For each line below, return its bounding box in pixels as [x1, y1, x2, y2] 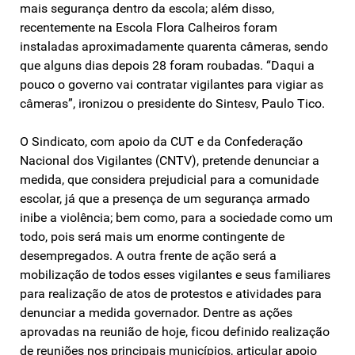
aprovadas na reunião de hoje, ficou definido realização [20, 323, 330, 339]
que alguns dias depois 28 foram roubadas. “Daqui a [20, 57, 315, 73]
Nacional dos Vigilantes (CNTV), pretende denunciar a [20, 152, 319, 168]
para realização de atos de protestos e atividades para [20, 285, 322, 301]
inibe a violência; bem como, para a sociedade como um [20, 209, 333, 225]
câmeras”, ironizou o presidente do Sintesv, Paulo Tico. [20, 95, 325, 111]
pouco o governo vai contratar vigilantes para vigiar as [20, 76, 323, 92]
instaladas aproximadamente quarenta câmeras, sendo [20, 38, 328, 54]
